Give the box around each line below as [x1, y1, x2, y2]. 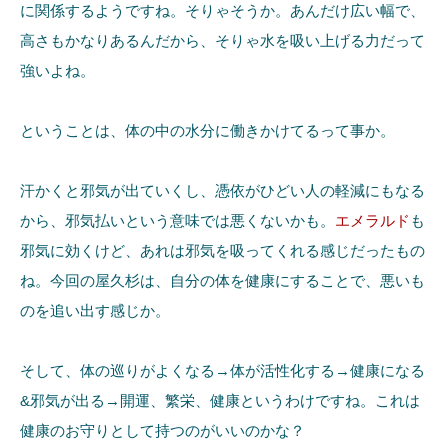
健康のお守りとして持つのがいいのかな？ [20, 421, 305, 439]
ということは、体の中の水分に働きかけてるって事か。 [20, 121, 395, 139]
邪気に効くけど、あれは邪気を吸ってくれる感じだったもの [20, 241, 425, 259]
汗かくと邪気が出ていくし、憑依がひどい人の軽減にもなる [20, 181, 425, 199]
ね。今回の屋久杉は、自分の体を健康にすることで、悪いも [20, 271, 425, 289]
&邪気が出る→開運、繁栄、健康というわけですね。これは [20, 391, 420, 409]
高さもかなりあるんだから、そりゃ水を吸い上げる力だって [20, 31, 425, 49]
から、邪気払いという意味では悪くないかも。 [20, 211, 335, 229]
